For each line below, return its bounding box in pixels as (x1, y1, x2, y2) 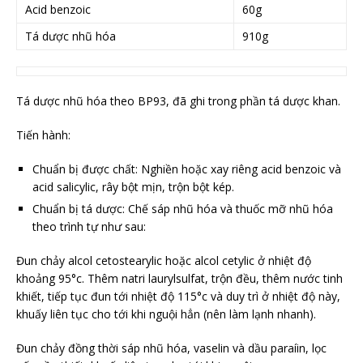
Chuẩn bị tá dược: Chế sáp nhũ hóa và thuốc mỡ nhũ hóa (32, 201, 333, 217)
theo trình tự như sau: (32, 219, 146, 235)
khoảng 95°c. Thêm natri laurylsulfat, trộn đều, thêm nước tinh (16, 271, 343, 287)
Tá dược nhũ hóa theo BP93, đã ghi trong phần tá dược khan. (16, 93, 340, 109)
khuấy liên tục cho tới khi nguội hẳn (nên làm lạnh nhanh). (16, 306, 316, 322)
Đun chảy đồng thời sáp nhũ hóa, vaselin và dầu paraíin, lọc (16, 340, 327, 357)
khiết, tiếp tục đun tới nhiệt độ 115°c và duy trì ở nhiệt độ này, (16, 288, 340, 305)
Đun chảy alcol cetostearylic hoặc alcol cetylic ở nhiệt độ (16, 253, 311, 269)
